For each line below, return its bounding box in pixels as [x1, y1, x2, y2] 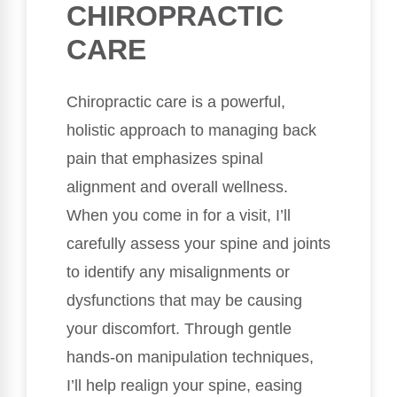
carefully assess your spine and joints [66, 235, 331, 253]
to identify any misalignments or [66, 263, 290, 282]
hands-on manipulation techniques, [66, 348, 314, 367]
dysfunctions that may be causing [66, 292, 302, 310]
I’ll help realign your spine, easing [66, 377, 302, 395]
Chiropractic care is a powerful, [66, 93, 285, 112]
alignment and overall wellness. [66, 178, 288, 197]
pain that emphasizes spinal [66, 150, 263, 168]
